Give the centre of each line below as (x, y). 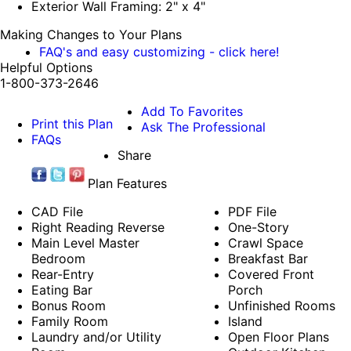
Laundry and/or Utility (96, 337)
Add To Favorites (192, 112)
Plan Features (127, 184)
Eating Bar (62, 290)
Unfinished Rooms (282, 306)
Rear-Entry (63, 275)
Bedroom (58, 259)
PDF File (252, 212)
